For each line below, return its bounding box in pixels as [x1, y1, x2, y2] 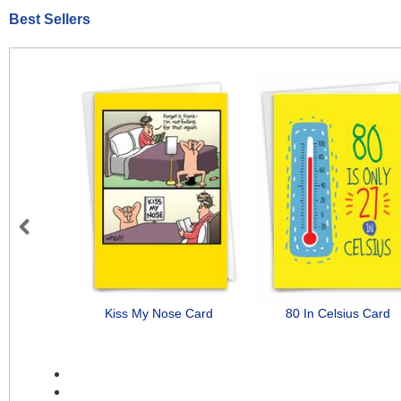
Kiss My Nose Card [104, 306, 213, 321]
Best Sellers [9, 12, 90, 28]
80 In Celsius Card [285, 306, 390, 321]
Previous [19, 238, 82, 257]
